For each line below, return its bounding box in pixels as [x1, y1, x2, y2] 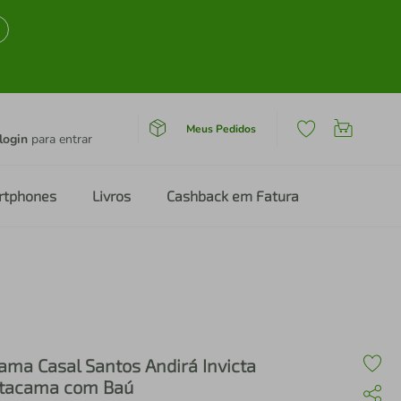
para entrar [28, 131, 92, 148]
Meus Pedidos [185, 121, 256, 136]
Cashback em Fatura [166, 187, 299, 204]
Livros [92, 187, 131, 204]
